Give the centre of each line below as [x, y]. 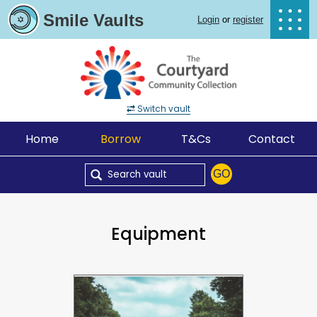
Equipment [158, 234]
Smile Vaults [93, 20]
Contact [271, 139]
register [248, 19]
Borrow [121, 139]
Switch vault [164, 109]
